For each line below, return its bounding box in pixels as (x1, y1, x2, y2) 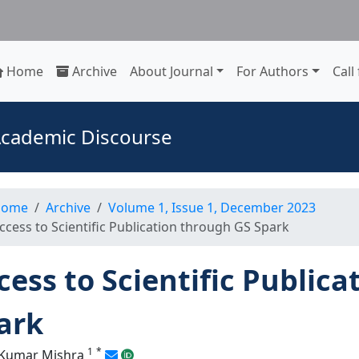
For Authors (236, 63, 309, 80)
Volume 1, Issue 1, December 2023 (108, 199, 316, 216)
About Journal (129, 63, 213, 80)
